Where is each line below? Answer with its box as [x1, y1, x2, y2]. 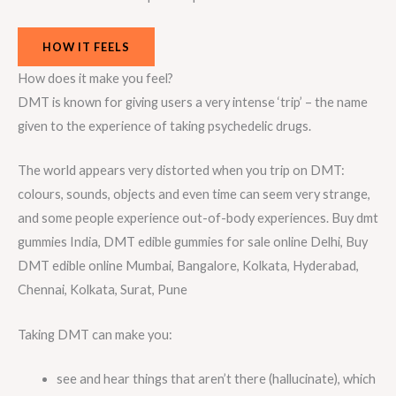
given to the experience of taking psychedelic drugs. [18, 118, 311, 134]
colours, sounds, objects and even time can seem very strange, [18, 187, 370, 202]
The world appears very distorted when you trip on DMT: [18, 163, 345, 179]
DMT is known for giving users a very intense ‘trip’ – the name [18, 95, 368, 110]
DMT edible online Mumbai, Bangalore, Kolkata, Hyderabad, [18, 258, 359, 274]
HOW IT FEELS [42, 40, 130, 55]
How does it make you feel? [18, 71, 173, 87]
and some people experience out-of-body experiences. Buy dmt [18, 210, 378, 226]
